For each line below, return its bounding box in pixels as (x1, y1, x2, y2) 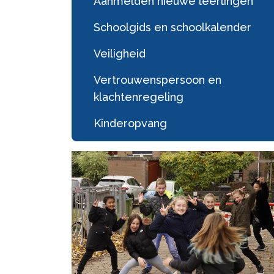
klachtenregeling (94, 90, 183, 103)
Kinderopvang (94, 116, 167, 130)
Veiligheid (94, 46, 146, 60)
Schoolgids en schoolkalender (94, 20, 251, 34)
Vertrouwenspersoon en (94, 73, 221, 86)
